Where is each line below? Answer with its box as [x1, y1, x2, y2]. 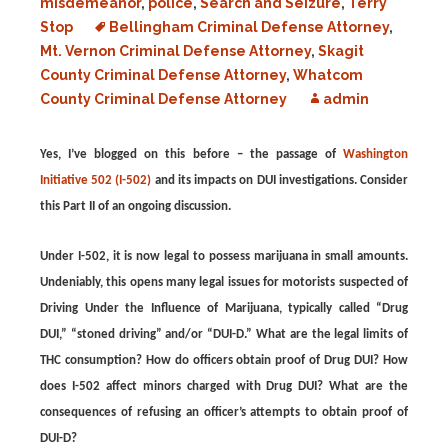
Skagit [318, 43, 364, 59]
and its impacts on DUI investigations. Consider [151, 174, 409, 187]
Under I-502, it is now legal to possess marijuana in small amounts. [40, 250, 408, 263]
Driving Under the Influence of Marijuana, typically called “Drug [40, 302, 408, 315]
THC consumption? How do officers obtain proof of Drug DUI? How [40, 354, 408, 367]
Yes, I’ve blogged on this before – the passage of [40, 148, 343, 161]
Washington [343, 148, 408, 161]
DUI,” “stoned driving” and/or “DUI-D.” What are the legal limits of [40, 328, 408, 341]
